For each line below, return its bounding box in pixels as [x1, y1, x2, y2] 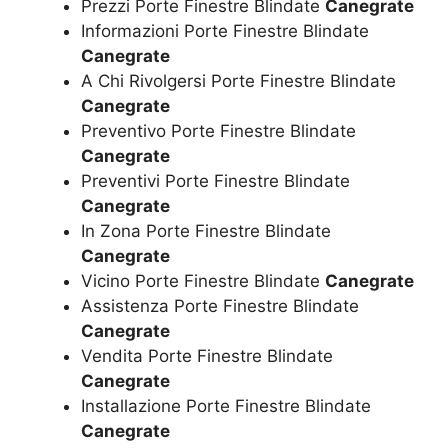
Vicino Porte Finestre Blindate [81, 270, 325, 291]
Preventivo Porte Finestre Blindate [81, 120, 356, 141]
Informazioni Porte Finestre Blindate [81, 20, 369, 41]
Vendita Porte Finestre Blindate [81, 345, 333, 366]
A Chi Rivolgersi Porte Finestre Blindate [81, 70, 396, 91]
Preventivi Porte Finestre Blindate [81, 170, 350, 191]
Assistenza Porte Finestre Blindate [81, 295, 359, 316]
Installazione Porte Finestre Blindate [81, 395, 371, 416]
